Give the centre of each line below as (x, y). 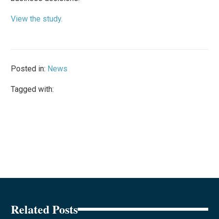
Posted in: (29, 68)
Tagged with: (33, 89)
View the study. (37, 19)
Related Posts (44, 209)
